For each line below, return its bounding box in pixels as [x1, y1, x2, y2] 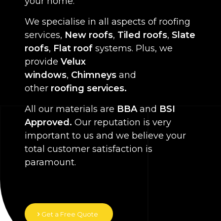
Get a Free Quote [41, 210, 98, 218]
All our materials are [25, 104, 117, 115]
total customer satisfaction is [25, 144, 152, 155]
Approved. [25, 117, 72, 128]
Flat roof [53, 43, 93, 54]
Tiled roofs [117, 30, 167, 41]
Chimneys [71, 70, 116, 81]
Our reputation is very [72, 117, 171, 128]
